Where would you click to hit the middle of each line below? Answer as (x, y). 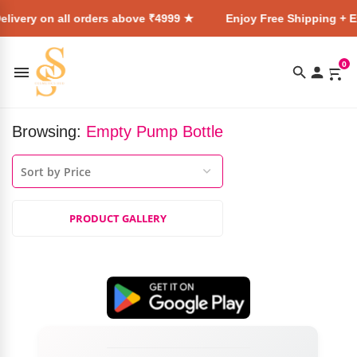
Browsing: (49, 131)
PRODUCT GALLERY (118, 218)
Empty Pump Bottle (155, 131)
